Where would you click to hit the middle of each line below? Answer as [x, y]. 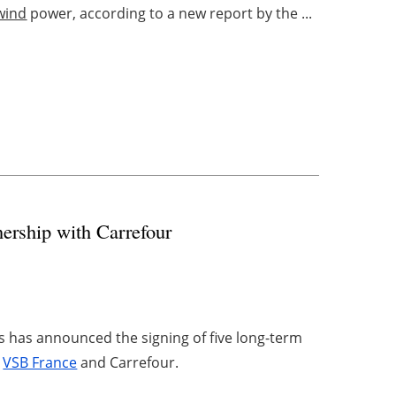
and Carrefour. [128, 363]
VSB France [40, 363]
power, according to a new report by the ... [170, 14]
